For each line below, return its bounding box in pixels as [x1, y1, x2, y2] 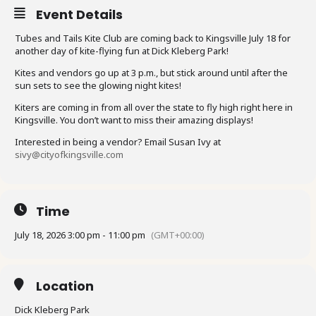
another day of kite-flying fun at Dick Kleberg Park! [15, 44, 229, 57]
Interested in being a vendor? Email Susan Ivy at [15, 135, 221, 148]
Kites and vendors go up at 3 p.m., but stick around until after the [15, 66, 288, 79]
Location [36, 276, 94, 295]
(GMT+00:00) [151, 228, 205, 241]
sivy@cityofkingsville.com [15, 147, 123, 161]
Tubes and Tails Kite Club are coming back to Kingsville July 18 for [15, 31, 291, 44]
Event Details [36, 5, 123, 23]
